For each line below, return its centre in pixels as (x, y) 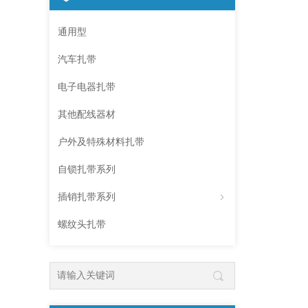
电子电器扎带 (87, 87)
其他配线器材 (87, 114)
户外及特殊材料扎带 (101, 142)
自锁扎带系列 (87, 169)
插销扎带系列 (87, 197)
